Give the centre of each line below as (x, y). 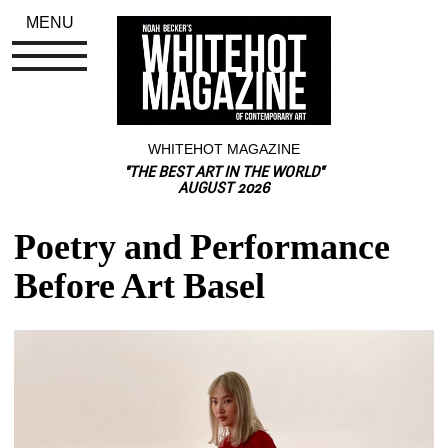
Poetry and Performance (202, 246)
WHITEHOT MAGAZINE (224, 148)
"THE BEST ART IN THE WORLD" (224, 173)
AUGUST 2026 (224, 189)
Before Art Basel (140, 285)
